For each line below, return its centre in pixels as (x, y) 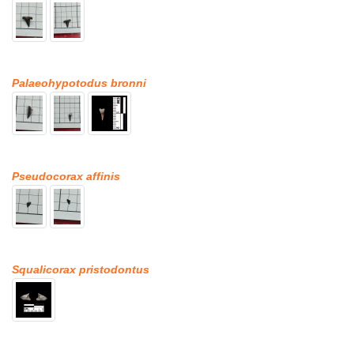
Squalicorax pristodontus (81, 270)
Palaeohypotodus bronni (79, 83)
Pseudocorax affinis (66, 177)
